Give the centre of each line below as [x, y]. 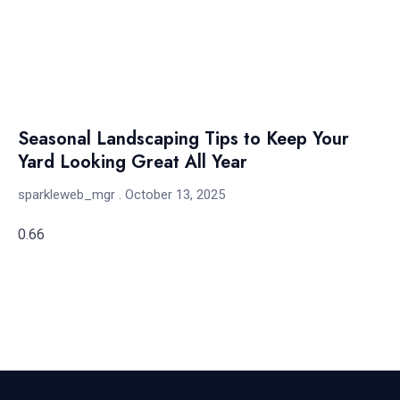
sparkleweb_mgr [68, 194]
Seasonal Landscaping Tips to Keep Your [183, 138]
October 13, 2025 [173, 194]
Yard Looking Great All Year [133, 162]
